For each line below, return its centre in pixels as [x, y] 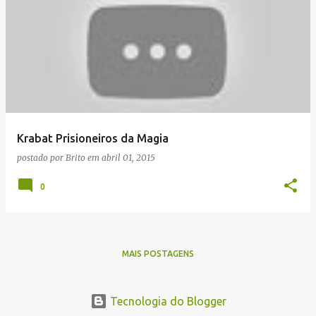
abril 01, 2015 [128, 158]
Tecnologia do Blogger [166, 301]
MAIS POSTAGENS [158, 254]
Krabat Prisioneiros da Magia [93, 138]
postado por [41, 158]
